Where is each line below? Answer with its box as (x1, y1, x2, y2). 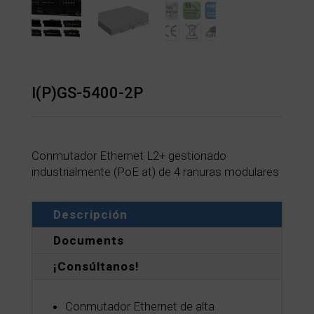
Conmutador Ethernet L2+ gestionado (31, 149, 226, 163)
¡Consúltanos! (53, 259, 139, 274)
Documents (53, 233, 124, 248)
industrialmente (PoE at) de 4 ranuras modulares (31, 165, 279, 179)
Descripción (53, 207, 128, 222)
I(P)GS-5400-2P (31, 84, 143, 102)
